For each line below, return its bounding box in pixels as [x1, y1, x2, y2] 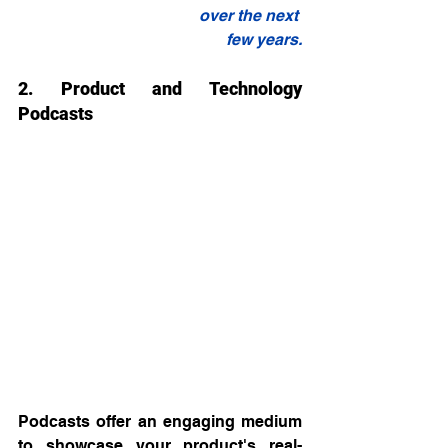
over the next [199, 6, 302, 26]
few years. [226, 30, 302, 50]
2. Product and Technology [18, 78, 302, 100]
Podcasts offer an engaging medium [18, 412, 302, 432]
